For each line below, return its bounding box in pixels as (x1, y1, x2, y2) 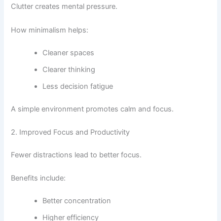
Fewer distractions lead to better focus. (11, 150, 142, 159)
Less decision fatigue (42, 81, 113, 91)
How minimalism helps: (11, 25, 89, 35)
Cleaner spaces (42, 48, 95, 57)
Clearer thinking (42, 65, 96, 74)
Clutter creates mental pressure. (11, 2, 118, 11)
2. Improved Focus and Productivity (11, 127, 130, 137)
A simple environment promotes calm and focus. (11, 104, 174, 113)
